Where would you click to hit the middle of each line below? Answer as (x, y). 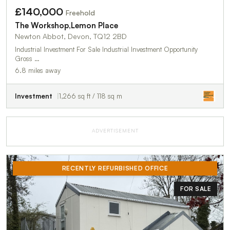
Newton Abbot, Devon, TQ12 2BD (71, 36)
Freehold (80, 13)
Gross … (27, 59)
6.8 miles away (38, 71)
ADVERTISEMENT (115, 131)
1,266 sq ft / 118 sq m (91, 96)
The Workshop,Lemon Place (66, 26)
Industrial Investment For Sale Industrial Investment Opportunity (59, 50)
